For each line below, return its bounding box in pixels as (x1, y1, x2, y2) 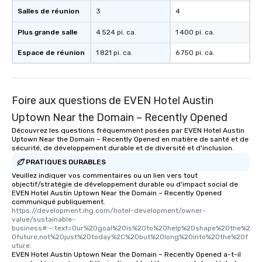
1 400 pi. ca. (175, 28, 215, 37)
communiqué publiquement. (12, 198, 105, 206)
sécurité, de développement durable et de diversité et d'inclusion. (12, 144, 234, 153)
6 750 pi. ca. (175, 49, 215, 57)
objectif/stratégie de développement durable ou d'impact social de (12, 180, 238, 189)
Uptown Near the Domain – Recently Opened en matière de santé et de (12, 135, 249, 144)
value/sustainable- (12, 215, 75, 224)
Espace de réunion (18, 49, 85, 57)
